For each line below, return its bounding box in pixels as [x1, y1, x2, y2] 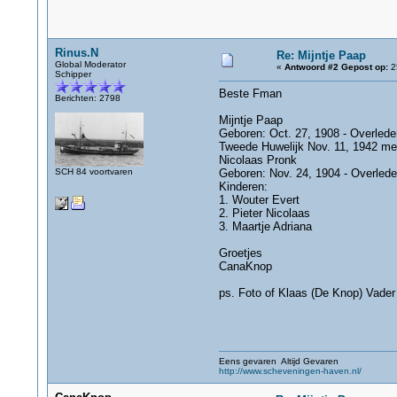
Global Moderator [54, 59, 126, 69]
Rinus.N [54, 46, 98, 59]
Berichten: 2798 [54, 93, 121, 103]
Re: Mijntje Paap [276, 49, 366, 62]
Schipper [54, 69, 91, 79]
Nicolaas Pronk [218, 153, 297, 167]
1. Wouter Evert [218, 193, 300, 206]
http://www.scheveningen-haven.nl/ [218, 366, 362, 376]
